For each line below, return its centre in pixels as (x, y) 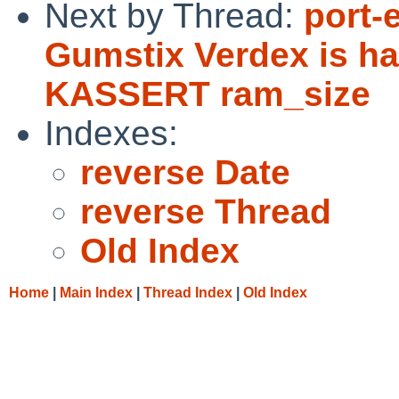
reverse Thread (206, 211)
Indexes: (111, 133)
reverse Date (185, 172)
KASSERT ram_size (208, 94)
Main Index (96, 292)
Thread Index (188, 292)
